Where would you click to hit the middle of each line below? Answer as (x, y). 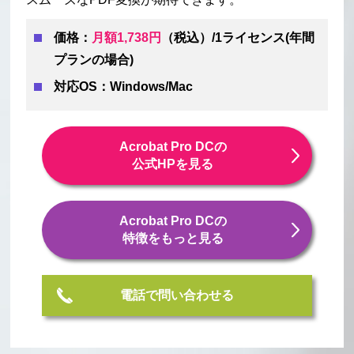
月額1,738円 (127, 38)
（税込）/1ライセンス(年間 (238, 38)
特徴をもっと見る (173, 239)
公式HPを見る (173, 164)
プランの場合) (94, 60)
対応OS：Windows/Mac (124, 87)
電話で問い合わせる (177, 296)
